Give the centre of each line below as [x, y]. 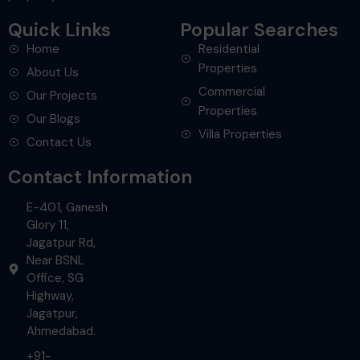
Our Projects [61, 96]
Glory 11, [47, 225]
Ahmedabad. [61, 331]
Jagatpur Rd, [61, 243]
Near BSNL [55, 260]
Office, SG [55, 278]
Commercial [231, 92]
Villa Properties [240, 134]
